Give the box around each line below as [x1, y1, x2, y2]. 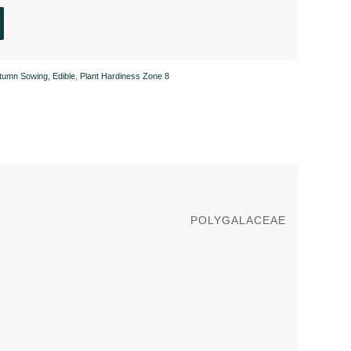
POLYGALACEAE [190, 213, 286, 226]
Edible [52, 71, 76, 81]
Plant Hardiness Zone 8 [80, 71, 170, 81]
